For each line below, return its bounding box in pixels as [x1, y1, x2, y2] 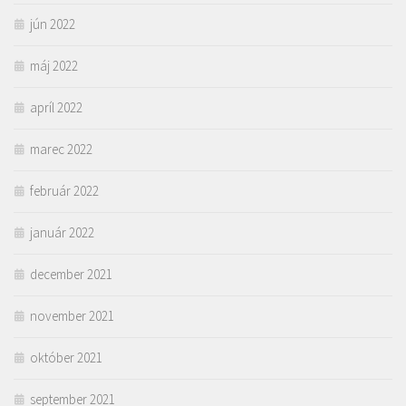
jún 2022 [30, 15, 75, 34]
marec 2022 [30, 140, 92, 159]
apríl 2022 [30, 99, 82, 117]
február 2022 [30, 182, 99, 200]
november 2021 [30, 307, 114, 325]
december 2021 [30, 266, 112, 284]
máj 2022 [30, 57, 78, 75]
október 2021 [30, 349, 102, 367]
